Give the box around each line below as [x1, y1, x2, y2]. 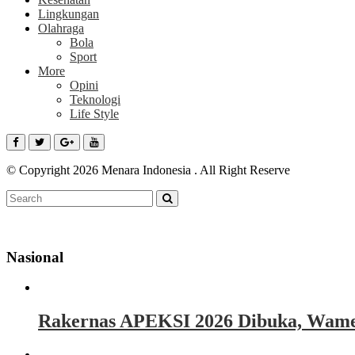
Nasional [6, 248, 63, 265]
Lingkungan [38, 7, 99, 21]
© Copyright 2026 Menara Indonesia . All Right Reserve [6, 163, 290, 177]
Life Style [70, 107, 119, 120]
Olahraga [38, 21, 84, 35]
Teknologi [70, 93, 120, 106]
